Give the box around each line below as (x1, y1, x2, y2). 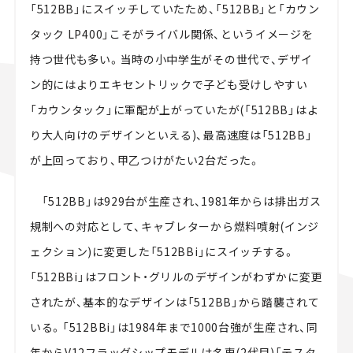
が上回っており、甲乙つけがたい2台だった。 (29, 152, 261, 169)
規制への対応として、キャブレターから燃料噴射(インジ (29, 218, 320, 235)
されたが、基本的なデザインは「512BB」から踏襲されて (29, 294, 320, 310)
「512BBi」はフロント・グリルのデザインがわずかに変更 (29, 269, 323, 285)
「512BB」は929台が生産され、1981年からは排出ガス (29, 193, 321, 210)
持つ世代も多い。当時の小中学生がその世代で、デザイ (29, 51, 313, 68)
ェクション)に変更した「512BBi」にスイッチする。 (29, 243, 295, 260)
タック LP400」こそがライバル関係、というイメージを (29, 26, 314, 43)
